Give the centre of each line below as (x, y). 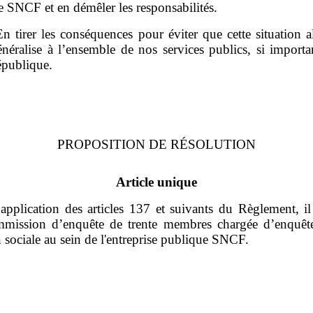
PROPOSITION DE (114, 144)
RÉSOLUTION (213, 144)
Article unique (156, 182)
